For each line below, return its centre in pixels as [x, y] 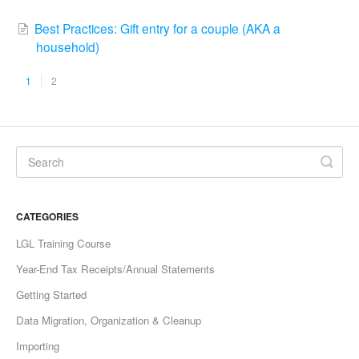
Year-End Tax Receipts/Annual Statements [115, 268]
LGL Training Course [63, 243]
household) [68, 47]
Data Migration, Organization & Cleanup [109, 320]
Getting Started [51, 294]
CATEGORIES [47, 216]
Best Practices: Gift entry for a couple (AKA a [157, 28]
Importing [38, 345]
